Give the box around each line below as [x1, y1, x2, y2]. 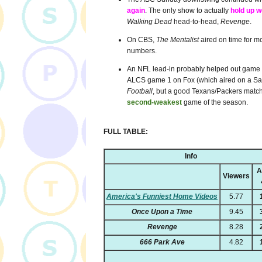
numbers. [127, 46, 157, 55]
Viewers [222, 171, 250, 180]
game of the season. [182, 98, 248, 106]
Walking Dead [127, 18, 172, 26]
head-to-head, [172, 18, 220, 26]
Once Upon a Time [132, 207, 192, 216]
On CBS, [127, 35, 156, 44]
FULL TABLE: [104, 127, 148, 136]
